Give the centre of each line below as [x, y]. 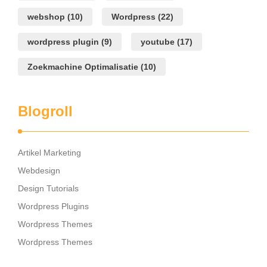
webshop [46, 17]
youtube [158, 42]
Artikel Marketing [49, 153]
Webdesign [39, 171]
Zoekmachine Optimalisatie [83, 67]
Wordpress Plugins [53, 207]
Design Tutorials [48, 189]
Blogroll [45, 111]
